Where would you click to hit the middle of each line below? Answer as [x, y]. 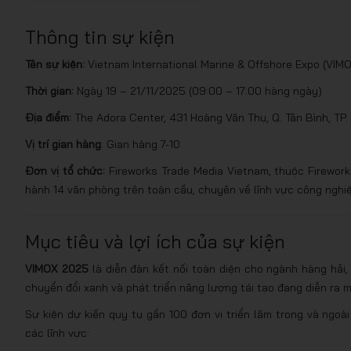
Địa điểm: [48, 118]
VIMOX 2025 [57, 269]
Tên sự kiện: [55, 64]
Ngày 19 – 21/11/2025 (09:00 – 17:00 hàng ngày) [198, 91]
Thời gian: [49, 91]
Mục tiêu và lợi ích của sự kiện [155, 241]
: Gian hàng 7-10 [141, 144]
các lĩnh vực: [57, 333]
